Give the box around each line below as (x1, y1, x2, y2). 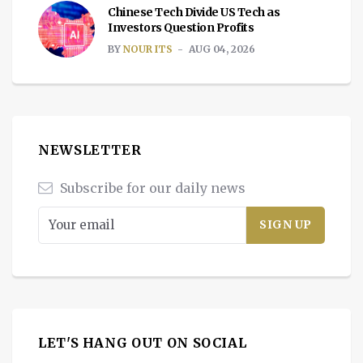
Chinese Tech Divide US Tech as (108, 4, 280, 19)
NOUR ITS (123, 42, 173, 55)
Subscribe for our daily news (57, 179, 246, 196)
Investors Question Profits (108, 19, 254, 35)
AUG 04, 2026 (189, 42, 255, 55)
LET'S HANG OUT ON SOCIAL (38, 334, 247, 351)
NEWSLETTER (38, 141, 142, 158)
